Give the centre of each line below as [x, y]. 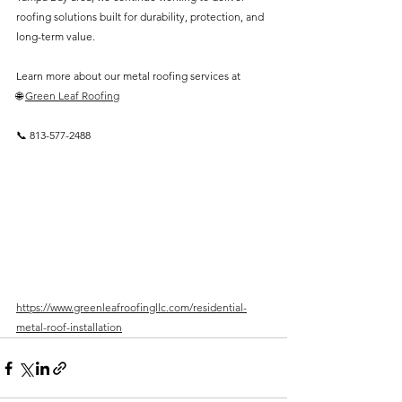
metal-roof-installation [69, 328]
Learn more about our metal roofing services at [128, 76]
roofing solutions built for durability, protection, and [141, 17]
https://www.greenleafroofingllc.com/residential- [131, 308]
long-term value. [56, 36]
